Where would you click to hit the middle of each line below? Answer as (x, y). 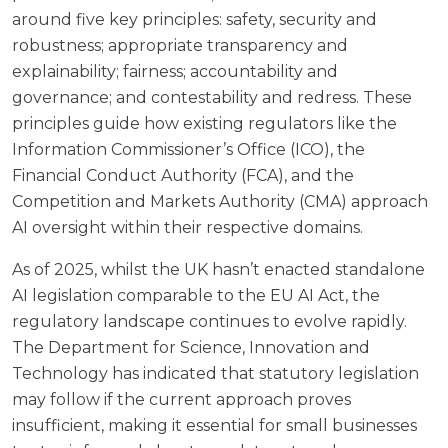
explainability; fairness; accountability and (175, 71)
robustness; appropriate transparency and (180, 45)
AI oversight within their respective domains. (187, 227)
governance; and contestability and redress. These (212, 97)
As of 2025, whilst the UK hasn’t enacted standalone (218, 269)
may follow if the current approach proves (181, 399)
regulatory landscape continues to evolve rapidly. (209, 321)
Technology (60, 373)
